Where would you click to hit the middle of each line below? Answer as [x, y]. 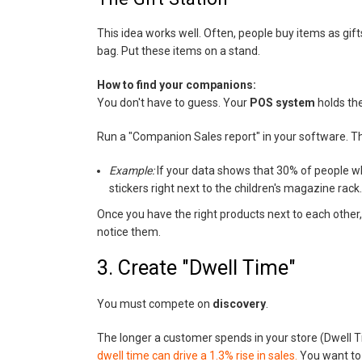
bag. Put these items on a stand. [178, 51]
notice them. [128, 232]
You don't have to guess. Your [173, 103]
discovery [239, 304]
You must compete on [154, 304]
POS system [282, 103]
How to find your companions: [176, 85]
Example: [131, 170]
